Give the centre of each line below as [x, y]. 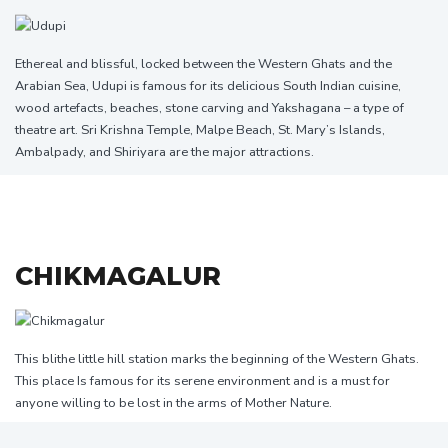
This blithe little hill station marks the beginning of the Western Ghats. [217, 358]
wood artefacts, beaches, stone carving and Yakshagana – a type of [209, 107]
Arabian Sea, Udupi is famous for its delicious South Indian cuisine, [208, 85]
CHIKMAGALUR [118, 275]
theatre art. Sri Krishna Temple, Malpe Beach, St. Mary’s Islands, [200, 129]
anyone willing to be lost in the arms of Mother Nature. [173, 402]
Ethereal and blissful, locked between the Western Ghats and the [203, 63]
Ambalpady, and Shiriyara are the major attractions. [164, 151]
